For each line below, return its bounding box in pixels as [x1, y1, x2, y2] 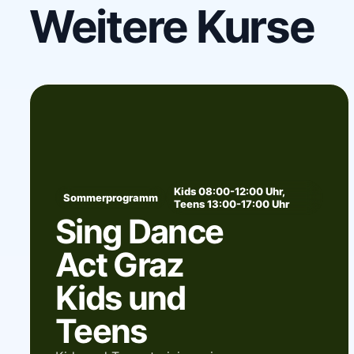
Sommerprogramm [62, 190, 158, 204]
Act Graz [55, 244, 184, 284]
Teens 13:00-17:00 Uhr [173, 197, 289, 210]
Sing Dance [55, 211, 224, 251]
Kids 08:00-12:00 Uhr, [173, 184, 284, 198]
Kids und [55, 277, 186, 318]
